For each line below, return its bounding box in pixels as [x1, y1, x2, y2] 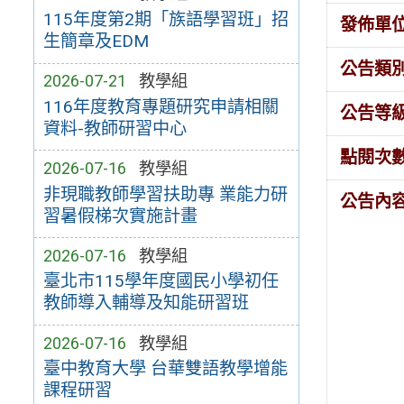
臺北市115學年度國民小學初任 [42, 271, 279, 292]
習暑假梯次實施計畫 [42, 205, 197, 226]
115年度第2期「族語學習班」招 [42, 9, 289, 31]
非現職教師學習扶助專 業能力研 [42, 183, 288, 205]
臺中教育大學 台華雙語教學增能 [42, 358, 288, 380]
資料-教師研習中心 [42, 117, 187, 139]
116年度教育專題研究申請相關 [42, 96, 279, 117]
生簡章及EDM [42, 31, 149, 52]
